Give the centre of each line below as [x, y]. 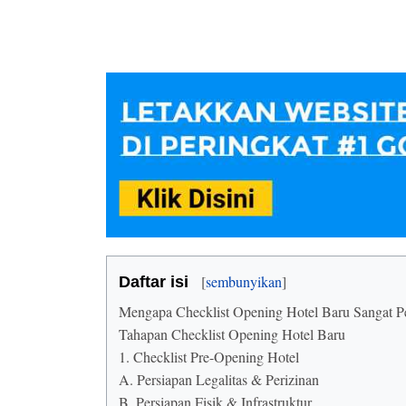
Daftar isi [154, 282]
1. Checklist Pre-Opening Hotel [209, 357]
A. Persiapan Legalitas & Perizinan [219, 380]
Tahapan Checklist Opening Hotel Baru [232, 334]
